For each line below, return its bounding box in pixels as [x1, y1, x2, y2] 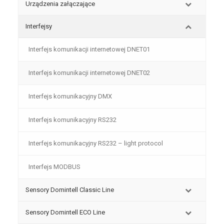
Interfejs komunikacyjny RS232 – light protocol [28, 139, 163, 147]
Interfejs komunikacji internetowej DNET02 [28, 69, 150, 76]
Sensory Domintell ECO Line [25, 208, 105, 216]
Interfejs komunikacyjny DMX [28, 92, 112, 100]
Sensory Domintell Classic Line [25, 186, 114, 193]
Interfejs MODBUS [28, 163, 80, 170]
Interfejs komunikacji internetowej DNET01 [28, 45, 150, 53]
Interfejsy [25, 22, 52, 30]
